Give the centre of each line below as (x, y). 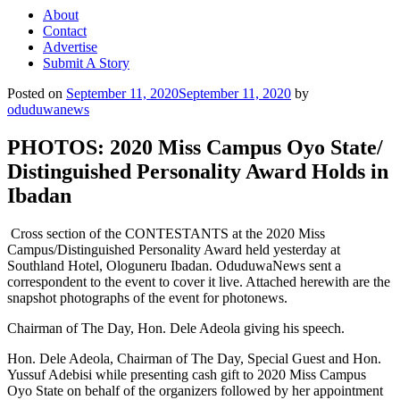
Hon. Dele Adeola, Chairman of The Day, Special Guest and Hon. (194, 358)
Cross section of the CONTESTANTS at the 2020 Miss (166, 233)
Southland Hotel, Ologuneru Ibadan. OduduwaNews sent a (174, 265)
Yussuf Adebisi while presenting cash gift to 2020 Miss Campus (187, 374)
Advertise (70, 47)
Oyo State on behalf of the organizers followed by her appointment (195, 390)
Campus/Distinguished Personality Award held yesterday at (174, 249)
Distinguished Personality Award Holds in (198, 171)
